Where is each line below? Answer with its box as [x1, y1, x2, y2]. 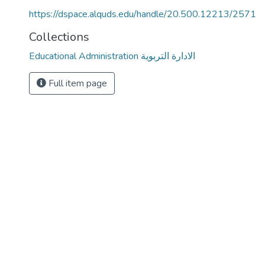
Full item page [46, 77, 107, 90]
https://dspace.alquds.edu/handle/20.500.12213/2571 [29, 8, 256, 21]
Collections [29, 29, 89, 45]
